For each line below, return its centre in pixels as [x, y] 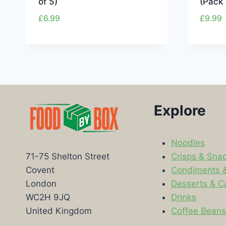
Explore [180, 110]
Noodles [188, 143]
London [41, 184]
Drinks [184, 197]
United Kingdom [59, 211]
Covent [40, 170]
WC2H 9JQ [48, 197]
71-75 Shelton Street [68, 157]
